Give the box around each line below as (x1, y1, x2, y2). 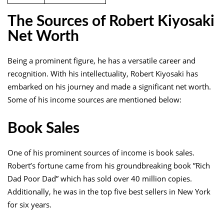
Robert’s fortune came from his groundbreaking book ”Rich (7, 160, 210, 170)
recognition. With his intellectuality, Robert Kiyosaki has (7, 68, 198, 78)
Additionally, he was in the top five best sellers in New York (7, 186, 210, 196)
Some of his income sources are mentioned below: (7, 94, 181, 104)
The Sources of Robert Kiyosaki (7, 13, 214, 29)
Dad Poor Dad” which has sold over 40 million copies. (7, 173, 192, 183)
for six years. (7, 199, 51, 209)
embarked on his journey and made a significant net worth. (7, 81, 211, 91)
